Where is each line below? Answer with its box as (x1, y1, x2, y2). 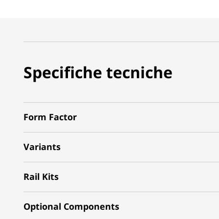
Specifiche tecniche (23, 61, 173, 83)
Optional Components (23, 200, 119, 212)
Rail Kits (23, 171, 59, 182)
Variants (23, 141, 61, 153)
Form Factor (23, 111, 77, 123)
